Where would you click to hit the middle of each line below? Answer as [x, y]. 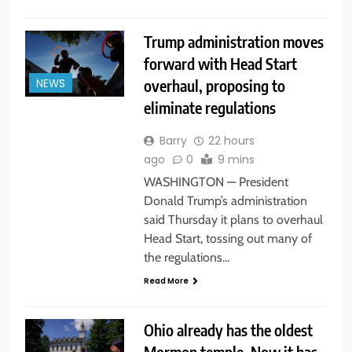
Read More [166, 281]
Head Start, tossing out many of [227, 239]
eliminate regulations [209, 108]
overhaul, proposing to [214, 86]
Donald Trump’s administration [225, 201]
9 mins [236, 160]
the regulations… [187, 258]
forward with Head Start [220, 64]
